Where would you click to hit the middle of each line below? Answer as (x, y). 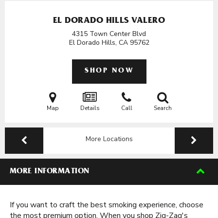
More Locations (109, 139)
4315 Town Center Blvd (109, 34)
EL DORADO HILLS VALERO (109, 21)
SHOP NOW (109, 71)
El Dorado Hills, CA (99, 43)
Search (163, 108)
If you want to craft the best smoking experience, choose (107, 205)
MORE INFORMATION (50, 172)
